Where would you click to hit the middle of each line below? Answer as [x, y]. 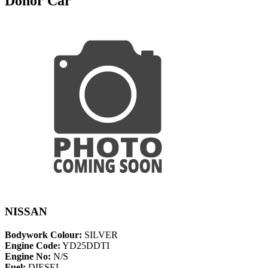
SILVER [100, 235]
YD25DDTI [85, 246]
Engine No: [28, 257]
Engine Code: [33, 246]
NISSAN [26, 212]
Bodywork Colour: [43, 235]
